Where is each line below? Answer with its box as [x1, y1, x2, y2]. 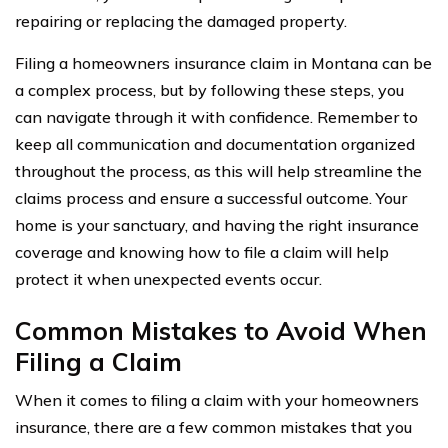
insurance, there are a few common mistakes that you [15, 416, 412, 437]
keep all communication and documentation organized [15, 133, 415, 154]
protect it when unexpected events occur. [15, 268, 322, 289]
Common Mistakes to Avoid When [15, 314, 427, 346]
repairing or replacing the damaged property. [15, 10, 347, 31]
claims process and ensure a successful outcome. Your [15, 187, 407, 208]
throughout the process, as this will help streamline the [15, 160, 422, 181]
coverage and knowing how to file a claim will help [15, 241, 389, 262]
